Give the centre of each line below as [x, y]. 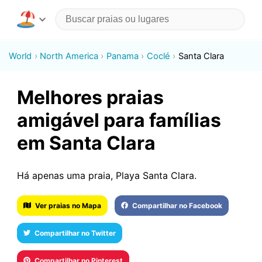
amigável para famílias [119, 120]
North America [69, 56]
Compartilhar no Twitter [75, 233]
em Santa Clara [86, 143]
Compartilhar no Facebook [177, 205]
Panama [122, 56]
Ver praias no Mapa [68, 205]
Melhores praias [90, 98]
